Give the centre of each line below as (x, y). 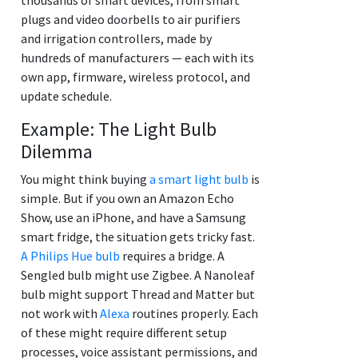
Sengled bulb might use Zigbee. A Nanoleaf (138, 274)
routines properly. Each (194, 313)
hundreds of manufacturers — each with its (137, 57)
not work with (60, 313)
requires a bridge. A (172, 255)
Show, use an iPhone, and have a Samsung (133, 217)
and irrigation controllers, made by (116, 38)
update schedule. (66, 95)
